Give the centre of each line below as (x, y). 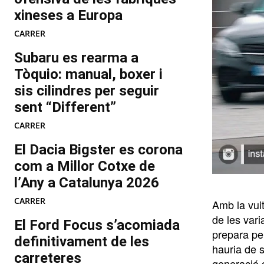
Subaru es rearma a (76, 58)
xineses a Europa (68, 16)
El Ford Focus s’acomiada (97, 225)
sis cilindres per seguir (87, 91)
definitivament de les (82, 242)
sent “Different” (65, 108)
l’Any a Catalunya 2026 (87, 183)
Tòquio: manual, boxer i (88, 75)
